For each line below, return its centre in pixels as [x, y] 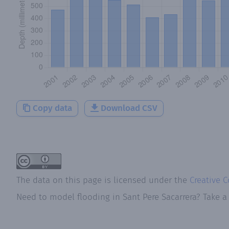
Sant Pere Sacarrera [159, 197]
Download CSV [129, 108]
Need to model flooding [63, 197]
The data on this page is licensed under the [103, 180]
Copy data [52, 108]
